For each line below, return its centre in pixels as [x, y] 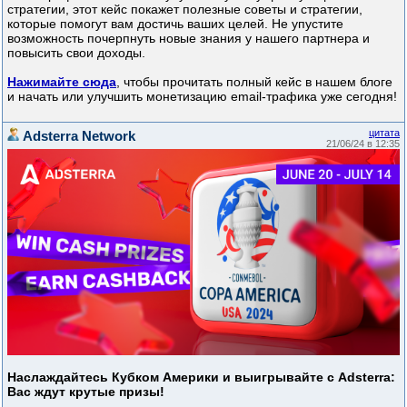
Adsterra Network [77, 136]
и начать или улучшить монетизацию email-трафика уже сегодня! [202, 96]
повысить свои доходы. [76, 52]
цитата [384, 132]
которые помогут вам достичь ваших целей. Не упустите [175, 23]
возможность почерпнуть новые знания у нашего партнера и [189, 38]
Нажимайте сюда [62, 81]
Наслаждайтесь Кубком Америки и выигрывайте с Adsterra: [201, 377]
